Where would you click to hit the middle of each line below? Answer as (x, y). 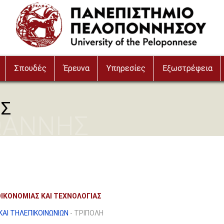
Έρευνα (77, 68)
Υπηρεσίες (126, 68)
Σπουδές (30, 68)
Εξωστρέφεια (188, 68)
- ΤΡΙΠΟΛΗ (86, 213)
